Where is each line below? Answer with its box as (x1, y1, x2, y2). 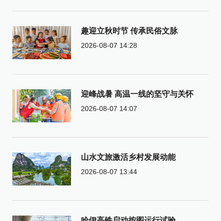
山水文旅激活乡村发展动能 (80, 152, 176, 161)
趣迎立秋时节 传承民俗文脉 (80, 26, 178, 35)
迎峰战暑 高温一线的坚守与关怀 (80, 89, 193, 98)
